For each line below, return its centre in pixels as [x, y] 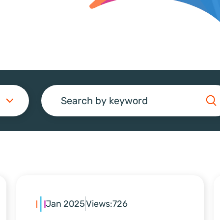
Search [80, 109]
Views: [99, 204]
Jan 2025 [66, 204]
